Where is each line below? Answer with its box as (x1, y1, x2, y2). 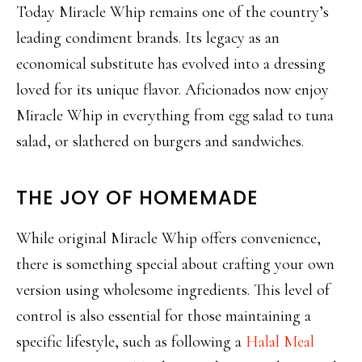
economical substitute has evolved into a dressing (16, 53, 326, 74)
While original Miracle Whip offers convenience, (16, 228, 321, 248)
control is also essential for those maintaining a (16, 305, 311, 326)
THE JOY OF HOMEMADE (16, 183, 259, 211)
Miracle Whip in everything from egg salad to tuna (16, 105, 334, 125)
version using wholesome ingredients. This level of (16, 280, 330, 300)
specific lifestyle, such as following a (16, 331, 246, 351)
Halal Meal (246, 331, 314, 351)
